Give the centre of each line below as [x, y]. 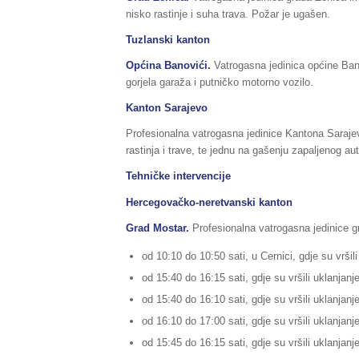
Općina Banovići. [170, 66]
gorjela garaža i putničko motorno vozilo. [220, 83]
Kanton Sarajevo [167, 108]
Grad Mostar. [157, 228]
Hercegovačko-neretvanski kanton [209, 202]
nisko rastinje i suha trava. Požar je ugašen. [228, 14]
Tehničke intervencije [178, 176]
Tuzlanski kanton [168, 40]
